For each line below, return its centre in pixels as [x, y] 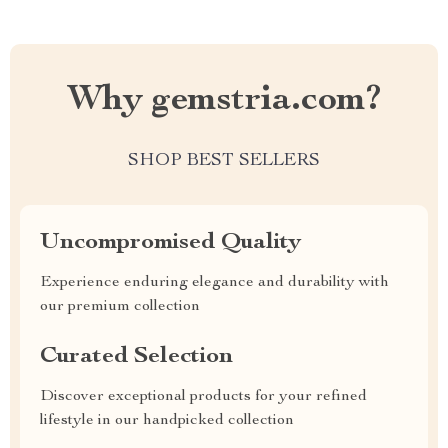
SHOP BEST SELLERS [224, 161]
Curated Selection [136, 357]
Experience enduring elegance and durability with [214, 283]
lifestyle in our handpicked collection [167, 421]
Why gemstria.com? [224, 101]
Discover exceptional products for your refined [203, 397]
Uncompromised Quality [170, 243]
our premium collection [120, 307]
